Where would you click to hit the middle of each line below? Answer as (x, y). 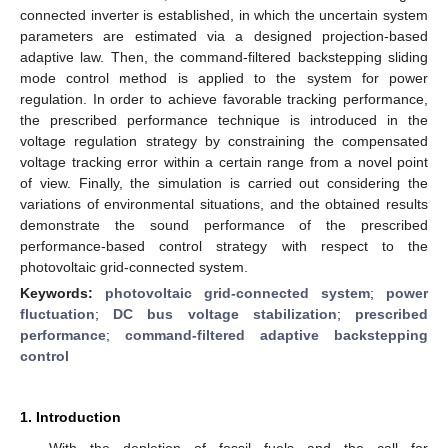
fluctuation (57, 313)
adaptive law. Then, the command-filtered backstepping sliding (224, 56)
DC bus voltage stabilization (225, 313)
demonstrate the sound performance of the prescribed (224, 224)
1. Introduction (70, 416)
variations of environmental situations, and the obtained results (224, 203)
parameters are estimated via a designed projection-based (224, 35)
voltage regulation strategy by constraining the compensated (224, 140)
